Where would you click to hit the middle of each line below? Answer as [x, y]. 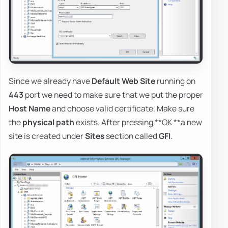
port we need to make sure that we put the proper [113, 95]
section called [132, 136]
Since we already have [50, 81]
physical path [48, 122]
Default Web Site [123, 81]
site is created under [47, 136]
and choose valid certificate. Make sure [122, 109]
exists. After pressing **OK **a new [138, 122]
